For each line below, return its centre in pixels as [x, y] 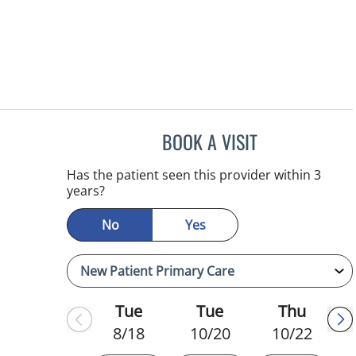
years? [86, 190]
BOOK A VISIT [210, 141]
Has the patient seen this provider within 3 [194, 174]
